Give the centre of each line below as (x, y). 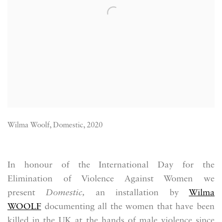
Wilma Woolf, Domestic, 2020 (55, 126)
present (27, 193)
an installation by (142, 193)
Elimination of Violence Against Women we (111, 179)
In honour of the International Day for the (111, 165)
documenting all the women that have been (128, 207)
